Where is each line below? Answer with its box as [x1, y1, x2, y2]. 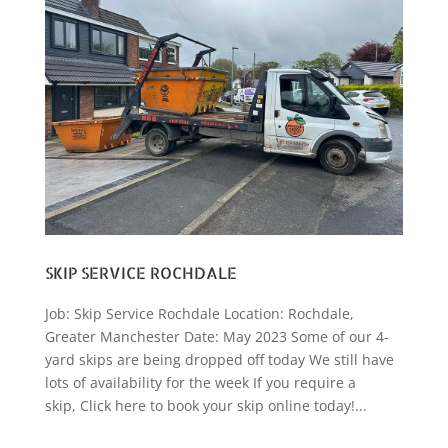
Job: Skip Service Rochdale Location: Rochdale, [44, 304, 354, 324]
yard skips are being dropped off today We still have [44, 350, 394, 370]
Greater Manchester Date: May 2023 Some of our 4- [44, 327, 389, 347]
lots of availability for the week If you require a [44, 373, 356, 393]
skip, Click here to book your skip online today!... [44, 396, 367, 416]
